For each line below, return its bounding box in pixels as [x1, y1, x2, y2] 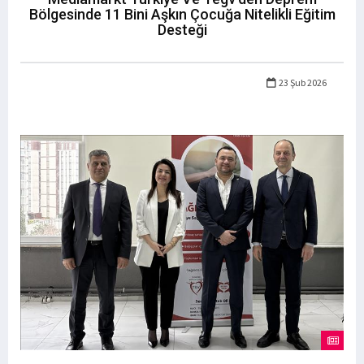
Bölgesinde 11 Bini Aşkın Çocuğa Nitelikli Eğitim [28, 5, 336, 23]
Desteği [157, 20, 207, 38]
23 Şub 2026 [277, 76, 327, 89]
